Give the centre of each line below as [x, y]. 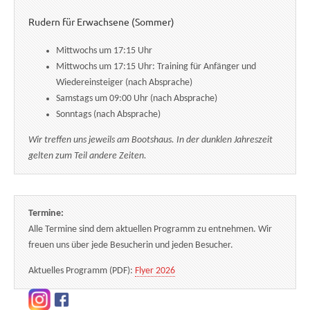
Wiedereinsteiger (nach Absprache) [124, 82]
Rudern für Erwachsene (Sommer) [101, 22]
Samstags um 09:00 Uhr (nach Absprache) [137, 98]
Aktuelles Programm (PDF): [82, 271]
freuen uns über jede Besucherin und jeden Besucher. [131, 245]
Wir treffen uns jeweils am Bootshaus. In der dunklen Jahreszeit [151, 140]
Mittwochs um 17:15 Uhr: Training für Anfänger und [156, 66]
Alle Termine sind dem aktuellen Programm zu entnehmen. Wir [150, 229]
